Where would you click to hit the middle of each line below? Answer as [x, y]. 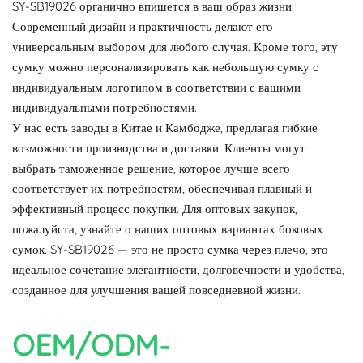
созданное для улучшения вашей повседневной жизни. [156, 290]
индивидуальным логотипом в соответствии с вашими [156, 87]
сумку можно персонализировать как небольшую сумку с [165, 67]
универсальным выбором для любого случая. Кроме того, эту [175, 47]
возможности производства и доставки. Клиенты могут [159, 148]
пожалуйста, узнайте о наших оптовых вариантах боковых [168, 229]
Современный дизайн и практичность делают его [143, 26]
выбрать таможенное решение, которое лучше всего [151, 168]
